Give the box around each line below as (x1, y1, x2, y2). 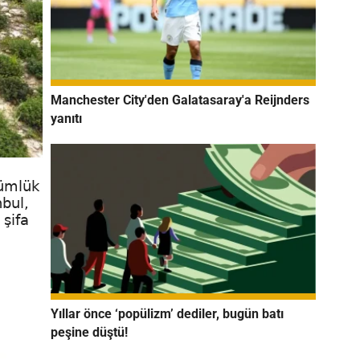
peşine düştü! (51, 324, 128, 340)
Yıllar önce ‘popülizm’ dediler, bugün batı (51, 305, 284, 321)
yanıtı (51, 110, 82, 126)
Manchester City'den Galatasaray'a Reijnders (51, 92, 309, 108)
